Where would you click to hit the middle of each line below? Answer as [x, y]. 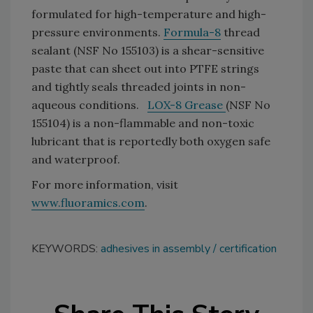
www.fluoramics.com [88, 203]
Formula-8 [192, 32]
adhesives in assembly [155, 249]
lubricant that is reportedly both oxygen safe [151, 141]
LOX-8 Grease [187, 105]
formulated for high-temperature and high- [149, 14]
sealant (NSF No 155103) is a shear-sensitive [148, 51]
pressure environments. [97, 32]
